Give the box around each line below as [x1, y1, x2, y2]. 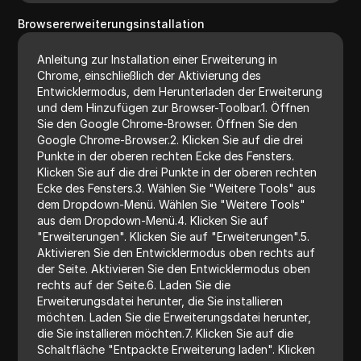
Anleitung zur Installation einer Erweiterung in [37, 52, 278, 66]
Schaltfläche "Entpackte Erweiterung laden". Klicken [37, 342, 316, 356]
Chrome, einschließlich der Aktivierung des [37, 68, 262, 82]
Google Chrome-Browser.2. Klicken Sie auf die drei [37, 132, 304, 147]
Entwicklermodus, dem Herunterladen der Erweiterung [37, 84, 323, 98]
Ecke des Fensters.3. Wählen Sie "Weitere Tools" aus [37, 180, 317, 195]
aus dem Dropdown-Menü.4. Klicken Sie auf [37, 213, 269, 227]
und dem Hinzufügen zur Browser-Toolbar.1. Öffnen [37, 100, 310, 114]
